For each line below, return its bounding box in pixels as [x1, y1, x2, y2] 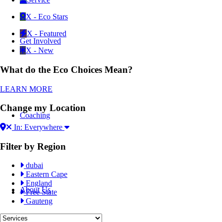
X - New [26, 46, 54, 55]
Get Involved [20, 37, 61, 45]
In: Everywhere [12, 123, 64, 131]
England [24, 179, 52, 188]
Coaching [20, 111, 50, 119]
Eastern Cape [24, 170, 67, 179]
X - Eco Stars [26, 12, 68, 21]
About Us [20, 185, 51, 194]
